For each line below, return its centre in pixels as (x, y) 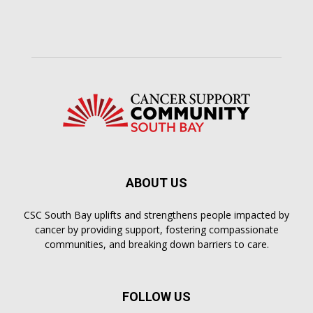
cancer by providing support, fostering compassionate (156, 230)
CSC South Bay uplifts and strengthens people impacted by (156, 215)
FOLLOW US (156, 297)
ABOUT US (156, 183)
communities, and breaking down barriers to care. (156, 244)
